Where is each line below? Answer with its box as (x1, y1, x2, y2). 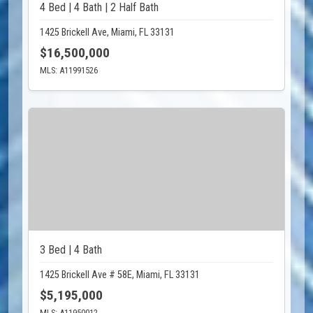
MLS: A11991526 (40, 65, 98, 75)
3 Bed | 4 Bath (40, 243, 102, 256)
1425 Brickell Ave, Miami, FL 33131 (40, 27, 175, 38)
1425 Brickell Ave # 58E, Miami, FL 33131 (40, 269, 200, 281)
